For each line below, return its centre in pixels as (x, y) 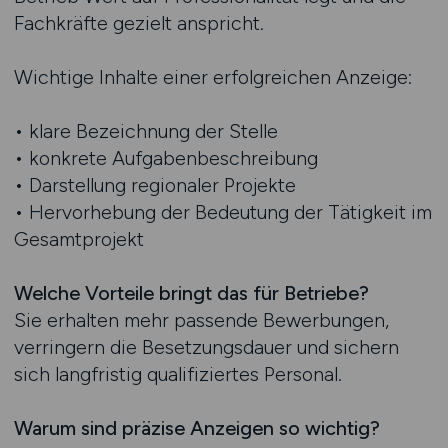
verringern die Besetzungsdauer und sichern (206, 347)
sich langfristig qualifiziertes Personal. (177, 374)
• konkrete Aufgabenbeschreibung (165, 158)
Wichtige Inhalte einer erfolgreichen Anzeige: (212, 77)
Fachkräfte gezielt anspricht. (138, 23)
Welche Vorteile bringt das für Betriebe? (191, 293)
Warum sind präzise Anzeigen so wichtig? (196, 428)
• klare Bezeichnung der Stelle (145, 131)
